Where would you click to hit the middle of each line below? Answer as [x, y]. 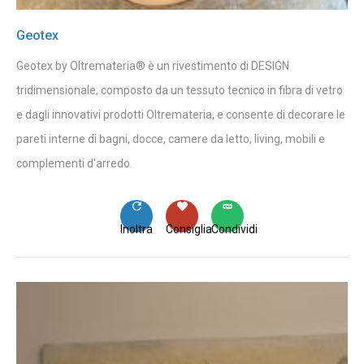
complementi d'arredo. [74, 163]
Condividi [234, 229]
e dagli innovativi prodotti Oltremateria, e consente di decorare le [181, 114]
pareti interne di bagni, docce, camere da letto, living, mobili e [171, 139]
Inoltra [136, 229]
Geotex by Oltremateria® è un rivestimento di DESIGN [153, 65]
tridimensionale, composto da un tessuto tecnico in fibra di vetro [180, 90]
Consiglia [189, 229]
